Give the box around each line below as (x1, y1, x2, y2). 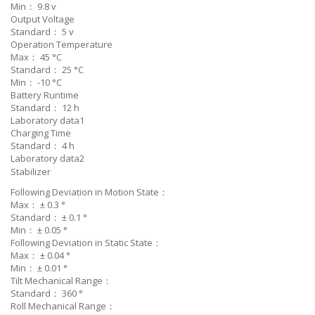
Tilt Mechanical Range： (11, 274, 112, 288)
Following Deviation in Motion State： (11, 186, 168, 199)
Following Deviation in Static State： (11, 236, 162, 250)
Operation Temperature (11, 38, 112, 51)
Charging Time (11, 127, 71, 140)
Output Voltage (11, 13, 75, 26)
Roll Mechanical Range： (11, 300, 115, 313)
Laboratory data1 (11, 114, 84, 127)
